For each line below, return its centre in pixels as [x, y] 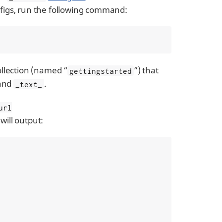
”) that [146, 70]
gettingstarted [100, 71]
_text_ [29, 84]
